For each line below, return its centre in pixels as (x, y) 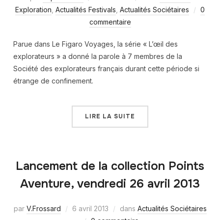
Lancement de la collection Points (110, 166)
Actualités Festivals (86, 10)
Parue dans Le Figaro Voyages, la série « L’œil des (95, 44)
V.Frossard (43, 209)
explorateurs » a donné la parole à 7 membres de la (97, 56)
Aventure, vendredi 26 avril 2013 (110, 184)
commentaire (110, 22)
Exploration (33, 10)
